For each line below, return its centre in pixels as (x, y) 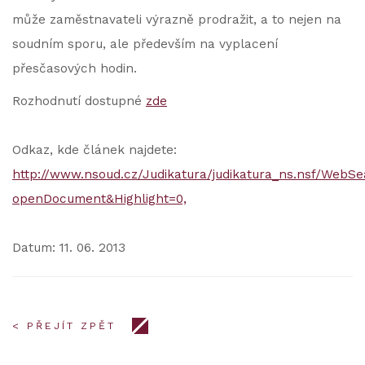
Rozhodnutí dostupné (79, 101)
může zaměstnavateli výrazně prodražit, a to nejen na (177, 20)
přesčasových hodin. (75, 68)
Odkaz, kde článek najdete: (95, 150)
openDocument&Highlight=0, (99, 199)
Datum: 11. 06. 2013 (69, 248)
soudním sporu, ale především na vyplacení (145, 44)
